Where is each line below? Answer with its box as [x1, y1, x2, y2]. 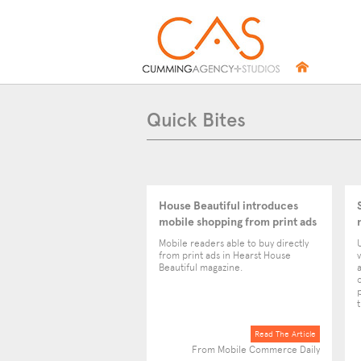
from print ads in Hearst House [159, 250, 291, 261]
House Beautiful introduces [159, 199, 298, 212]
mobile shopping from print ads [159, 215, 317, 228]
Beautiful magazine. [159, 262, 243, 273]
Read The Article [255, 330, 316, 338]
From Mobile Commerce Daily [192, 344, 320, 355]
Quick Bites [147, 108, 246, 131]
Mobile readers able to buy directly [159, 238, 309, 249]
